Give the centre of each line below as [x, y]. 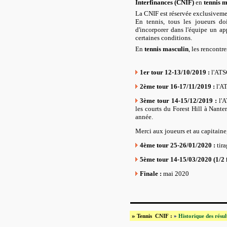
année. [144, 117]
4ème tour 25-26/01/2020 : [178, 145]
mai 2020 [176, 174]
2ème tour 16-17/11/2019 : [177, 86]
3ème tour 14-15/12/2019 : [179, 101]
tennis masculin [166, 49]
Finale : [152, 174]
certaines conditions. [164, 38]
